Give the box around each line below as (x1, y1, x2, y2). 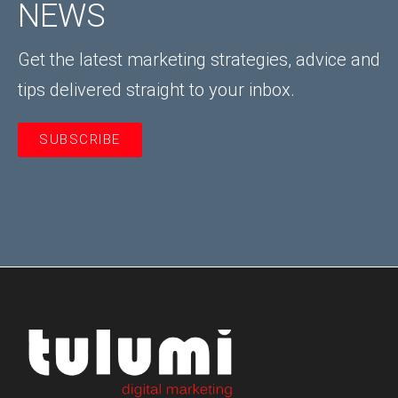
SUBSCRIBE (39, 131, 121, 147)
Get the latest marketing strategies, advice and (18, 48, 380, 70)
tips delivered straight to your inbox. (18, 78, 295, 100)
